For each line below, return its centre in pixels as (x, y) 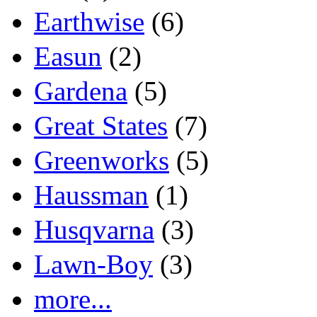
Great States (101, 126)
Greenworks (102, 160)
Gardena (81, 91)
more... (73, 299)
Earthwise (89, 22)
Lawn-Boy (93, 264)
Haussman (91, 195)
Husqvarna (94, 230)
